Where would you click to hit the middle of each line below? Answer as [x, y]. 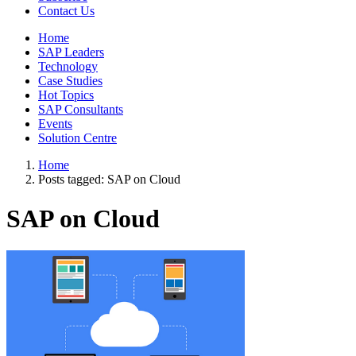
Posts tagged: [73, 180]
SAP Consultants [81, 110]
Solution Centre [77, 138]
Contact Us [66, 11]
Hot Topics [66, 95]
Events [55, 124]
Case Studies [70, 81]
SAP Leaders [71, 52]
